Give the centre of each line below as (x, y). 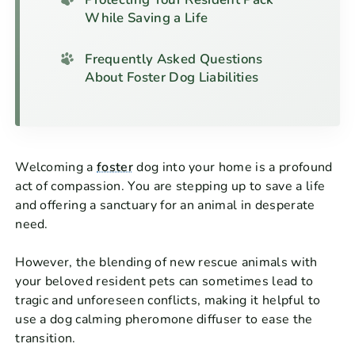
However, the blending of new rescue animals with (166, 262)
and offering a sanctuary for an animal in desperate (165, 205)
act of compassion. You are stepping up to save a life (170, 186)
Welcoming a (56, 167)
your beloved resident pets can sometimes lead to (164, 281)
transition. (46, 338)
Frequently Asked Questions (174, 59)
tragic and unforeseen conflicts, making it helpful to (168, 300)
